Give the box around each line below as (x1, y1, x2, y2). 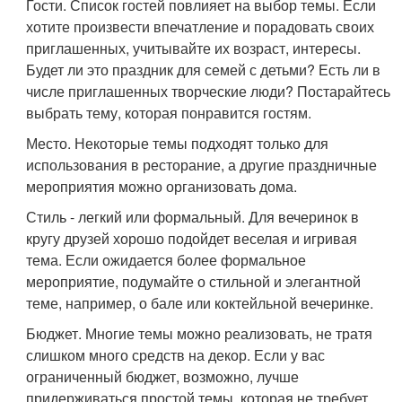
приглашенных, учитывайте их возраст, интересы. (26, 38, 362, 59)
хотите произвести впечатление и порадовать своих (26, 16, 375, 38)
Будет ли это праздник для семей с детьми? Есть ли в (26, 59, 381, 81)
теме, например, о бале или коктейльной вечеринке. (26, 293, 374, 314)
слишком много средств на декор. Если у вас (26, 345, 326, 366)
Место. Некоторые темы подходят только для (26, 133, 329, 154)
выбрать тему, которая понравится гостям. (26, 102, 312, 124)
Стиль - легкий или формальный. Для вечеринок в (26, 206, 360, 228)
